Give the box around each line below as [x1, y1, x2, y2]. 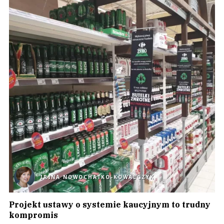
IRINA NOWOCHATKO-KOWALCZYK [40, 173, 154, 180]
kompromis [9, 210, 58, 220]
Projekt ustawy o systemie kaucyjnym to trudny [9, 199, 210, 209]
